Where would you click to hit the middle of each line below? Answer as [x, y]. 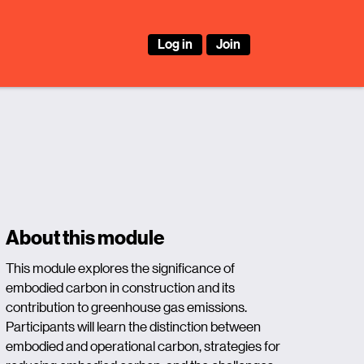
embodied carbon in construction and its [121, 288]
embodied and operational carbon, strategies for [143, 346]
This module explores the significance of [121, 268]
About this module [85, 237]
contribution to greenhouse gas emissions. [127, 307]
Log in [175, 43]
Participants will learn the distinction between [134, 327]
